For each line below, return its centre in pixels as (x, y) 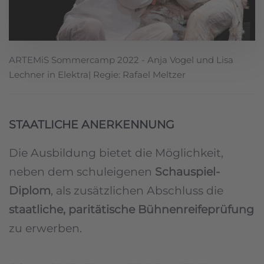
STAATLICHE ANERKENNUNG (92, 124)
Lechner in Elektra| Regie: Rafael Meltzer (97, 74)
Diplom (30, 190)
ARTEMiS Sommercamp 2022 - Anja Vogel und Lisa (121, 60)
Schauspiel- (187, 171)
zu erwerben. (45, 228)
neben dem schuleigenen (82, 171)
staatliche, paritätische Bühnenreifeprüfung (131, 209)
